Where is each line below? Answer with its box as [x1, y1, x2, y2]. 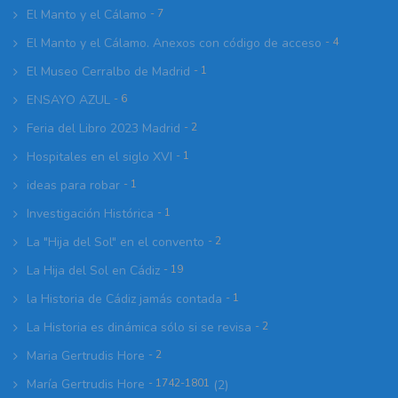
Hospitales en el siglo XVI [27, 148, 172, 166]
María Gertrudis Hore [27, 376, 148, 394]
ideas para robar [27, 177, 120, 195]
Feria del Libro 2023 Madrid [27, 120, 180, 138]
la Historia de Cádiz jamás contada [27, 291, 222, 308]
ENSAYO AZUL [27, 92, 110, 109]
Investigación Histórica [27, 205, 154, 223]
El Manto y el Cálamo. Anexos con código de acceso [27, 35, 322, 52]
